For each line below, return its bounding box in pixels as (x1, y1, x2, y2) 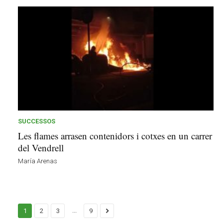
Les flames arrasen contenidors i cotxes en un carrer (18, 129, 212, 142)
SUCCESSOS (18, 117, 55, 125)
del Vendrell (18, 141, 64, 154)
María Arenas (18, 157, 57, 165)
